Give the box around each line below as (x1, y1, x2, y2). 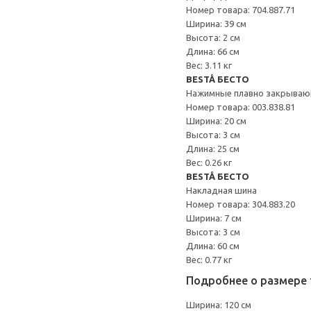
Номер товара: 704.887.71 (186, 5, 295, 15)
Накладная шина (186, 185, 257, 195)
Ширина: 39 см (186, 19, 246, 28)
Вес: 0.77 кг (186, 255, 232, 264)
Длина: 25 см (186, 144, 239, 153)
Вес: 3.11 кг (186, 60, 232, 70)
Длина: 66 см (186, 47, 239, 56)
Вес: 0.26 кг (186, 158, 232, 167)
